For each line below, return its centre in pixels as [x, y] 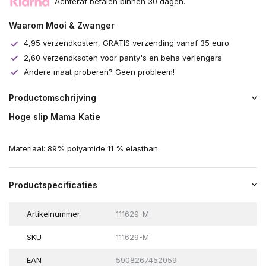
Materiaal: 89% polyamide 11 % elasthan [83, 149]
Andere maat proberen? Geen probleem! [99, 72]
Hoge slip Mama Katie [55, 117]
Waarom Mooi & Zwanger [62, 26]
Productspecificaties [53, 185]
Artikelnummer [53, 214]
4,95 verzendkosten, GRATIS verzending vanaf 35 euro [126, 43]
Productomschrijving [53, 98]
